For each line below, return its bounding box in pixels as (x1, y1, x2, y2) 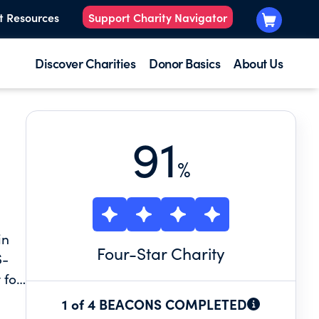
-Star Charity (129, 242, 225, 264)
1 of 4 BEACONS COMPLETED (62, 294, 247, 313)
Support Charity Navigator (88, 9, 227, 26)
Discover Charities (35, 54, 135, 72)
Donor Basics (149, 54, 220, 72)
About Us (234, 54, 283, 72)
